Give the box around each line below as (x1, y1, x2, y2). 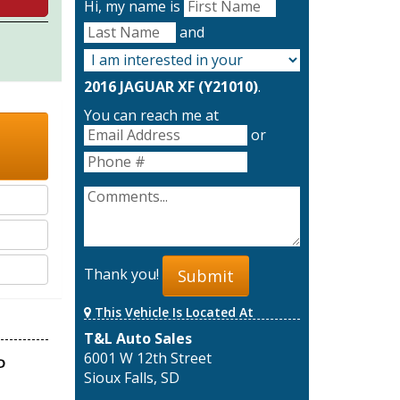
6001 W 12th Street (83, 347, 212, 368)
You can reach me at (83, 105, 219, 126)
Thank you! (83, 264, 162, 285)
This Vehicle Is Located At (90, 303, 254, 321)
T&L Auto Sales (83, 328, 192, 348)
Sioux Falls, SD (83, 367, 179, 387)
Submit (177, 264, 234, 287)
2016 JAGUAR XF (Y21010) (83, 77, 258, 97)
